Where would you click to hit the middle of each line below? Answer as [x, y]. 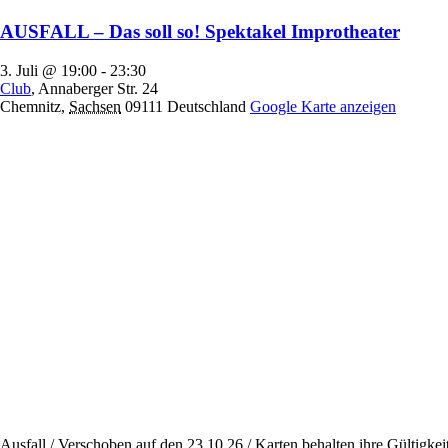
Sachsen [95, 106]
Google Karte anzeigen [323, 106]
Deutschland [206, 106]
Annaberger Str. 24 [98, 88]
